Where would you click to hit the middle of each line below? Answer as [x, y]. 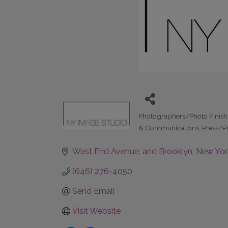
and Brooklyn [167, 152]
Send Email [93, 191]
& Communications [169, 128]
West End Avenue [106, 152]
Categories [156, 123]
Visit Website [96, 211]
